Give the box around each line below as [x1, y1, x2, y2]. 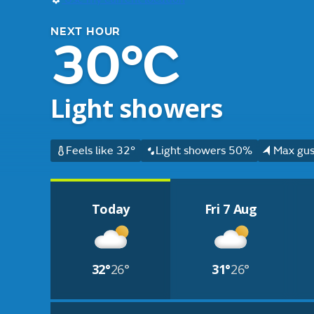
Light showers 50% [156, 144, 253, 158]
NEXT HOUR [50, 25, 121, 39]
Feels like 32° [65, 144, 135, 158]
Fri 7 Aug [204, 200, 257, 217]
